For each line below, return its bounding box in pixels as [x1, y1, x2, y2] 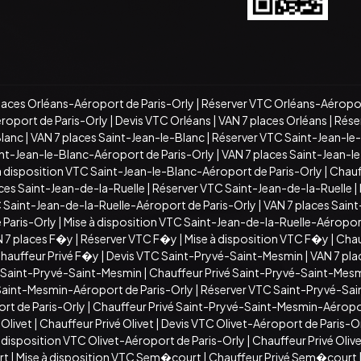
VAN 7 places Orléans [218, 112, 327, 127]
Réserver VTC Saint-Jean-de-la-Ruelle [152, 180, 352, 195]
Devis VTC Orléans [115, 112, 211, 127]
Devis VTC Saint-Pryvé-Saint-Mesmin [106, 247, 303, 263]
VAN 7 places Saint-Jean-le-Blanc [31, 129, 205, 144]
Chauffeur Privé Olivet [39, 315, 154, 330]
